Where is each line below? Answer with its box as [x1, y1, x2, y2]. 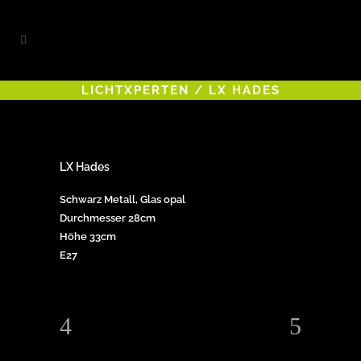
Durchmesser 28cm [60, 212, 156, 224]
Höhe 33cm [60, 230, 116, 243]
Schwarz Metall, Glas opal [60, 193, 185, 205]
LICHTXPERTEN [81, 83, 189, 98]
